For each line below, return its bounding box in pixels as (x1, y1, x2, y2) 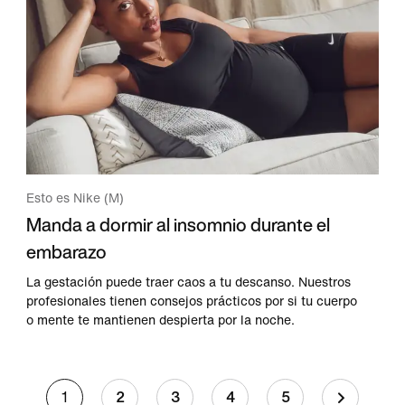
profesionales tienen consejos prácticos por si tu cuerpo (26, 295, 358, 309)
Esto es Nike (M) (26, 192, 125, 206)
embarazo (26, 239, 108, 266)
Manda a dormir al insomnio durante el (26, 212, 331, 239)
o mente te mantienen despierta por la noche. (26, 314, 296, 328)
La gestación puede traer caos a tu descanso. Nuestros (26, 276, 352, 290)
